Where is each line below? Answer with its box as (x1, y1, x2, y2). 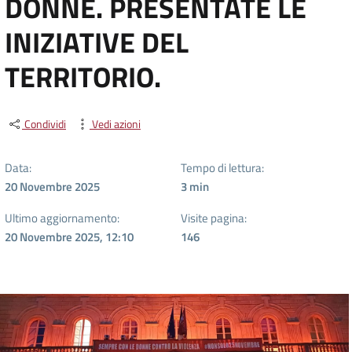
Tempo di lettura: (181, 158, 264, 177)
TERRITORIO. (5, 56, 161, 98)
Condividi (22, 115, 66, 133)
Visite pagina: (181, 208, 247, 227)
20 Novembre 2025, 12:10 (5, 227, 134, 246)
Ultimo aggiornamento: (5, 208, 119, 227)
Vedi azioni (90, 115, 141, 133)
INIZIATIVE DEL (5, 21, 189, 64)
